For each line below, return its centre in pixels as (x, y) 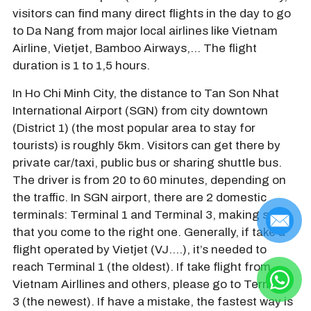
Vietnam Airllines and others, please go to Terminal (152, 284)
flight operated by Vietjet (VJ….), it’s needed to (140, 249)
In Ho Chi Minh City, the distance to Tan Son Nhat (146, 93)
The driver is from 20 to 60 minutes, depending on (149, 180)
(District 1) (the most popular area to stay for (134, 128)
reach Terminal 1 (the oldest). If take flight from (142, 267)
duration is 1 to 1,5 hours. (81, 66)
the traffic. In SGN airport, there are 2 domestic (140, 197)
